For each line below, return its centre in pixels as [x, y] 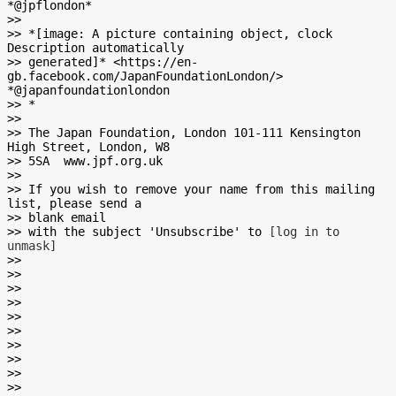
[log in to [304, 232]
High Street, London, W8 [88, 147]
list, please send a [74, 203]
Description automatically [95, 48]
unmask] [32, 246]
